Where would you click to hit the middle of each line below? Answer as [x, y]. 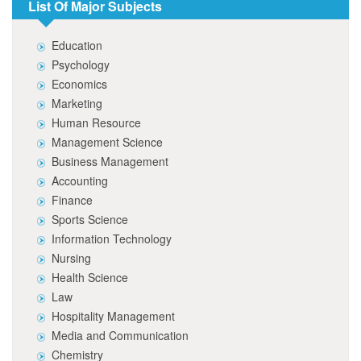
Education [77, 45]
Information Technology [112, 239]
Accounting [80, 180]
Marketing [77, 103]
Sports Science [90, 219]
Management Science [107, 142]
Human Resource [96, 122]
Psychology [81, 64]
